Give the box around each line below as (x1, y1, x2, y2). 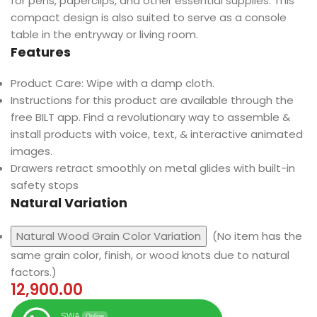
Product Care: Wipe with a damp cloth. (11, 76, 214, 91)
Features (11, 43, 71, 62)
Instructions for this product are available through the (11, 93, 294, 108)
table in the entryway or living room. (11, 27, 198, 42)
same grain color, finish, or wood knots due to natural (11, 248, 289, 263)
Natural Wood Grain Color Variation (16, 229, 201, 244)
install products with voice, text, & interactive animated (11, 127, 303, 142)
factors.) (11, 265, 57, 280)
